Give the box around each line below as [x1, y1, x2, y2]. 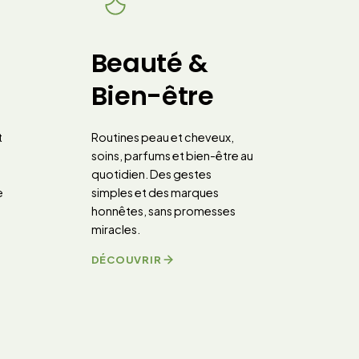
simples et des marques [91, 185, 219, 200]
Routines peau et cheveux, [91, 130, 234, 144]
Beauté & [91, 45, 208, 81]
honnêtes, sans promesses [91, 204, 236, 218]
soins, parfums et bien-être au [91, 148, 253, 163]
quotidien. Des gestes [91, 167, 212, 181]
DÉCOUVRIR [91, 252, 162, 266]
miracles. [91, 222, 140, 236]
